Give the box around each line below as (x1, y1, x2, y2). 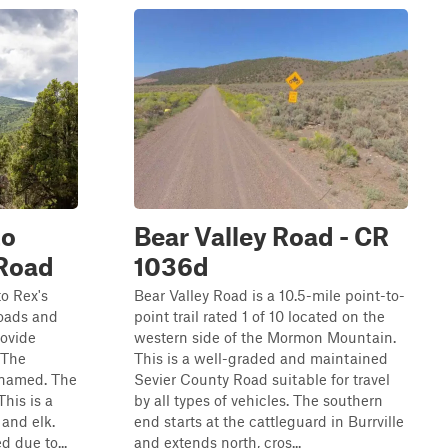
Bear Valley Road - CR (134, 221, 389, 251)
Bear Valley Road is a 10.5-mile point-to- (134, 286, 405, 304)
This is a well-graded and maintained (134, 349, 388, 367)
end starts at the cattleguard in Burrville (134, 412, 404, 430)
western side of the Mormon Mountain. (134, 328, 396, 346)
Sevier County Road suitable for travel (134, 370, 390, 388)
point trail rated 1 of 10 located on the (134, 307, 385, 325)
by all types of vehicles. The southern (134, 391, 383, 409)
